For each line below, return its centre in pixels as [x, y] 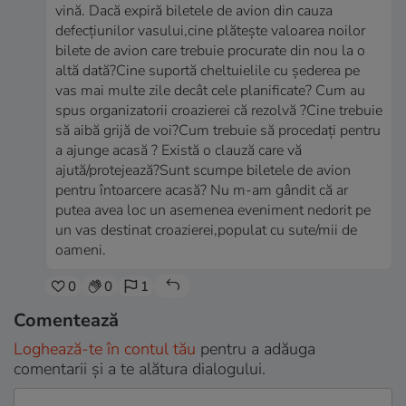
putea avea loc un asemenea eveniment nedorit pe [213, 211]
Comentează [66, 321]
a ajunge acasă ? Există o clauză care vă [179, 151]
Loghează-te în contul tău [105, 349]
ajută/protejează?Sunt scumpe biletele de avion [203, 171]
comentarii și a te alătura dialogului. [140, 369]
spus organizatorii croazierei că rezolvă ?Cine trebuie [219, 111]
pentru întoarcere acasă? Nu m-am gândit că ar [202, 191]
